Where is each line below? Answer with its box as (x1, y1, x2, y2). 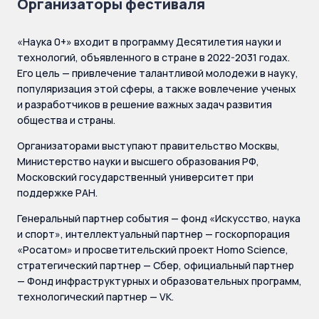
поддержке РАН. (17, 186, 98, 199)
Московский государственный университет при (17, 170, 253, 184)
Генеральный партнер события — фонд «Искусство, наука (17, 211, 300, 225)
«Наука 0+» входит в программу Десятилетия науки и (17, 35, 281, 48)
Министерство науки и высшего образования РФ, (17, 155, 259, 168)
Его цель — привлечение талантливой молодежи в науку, (17, 66, 298, 80)
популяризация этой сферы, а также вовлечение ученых (17, 82, 296, 95)
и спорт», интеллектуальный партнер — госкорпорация (17, 227, 290, 241)
